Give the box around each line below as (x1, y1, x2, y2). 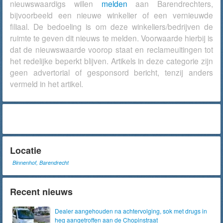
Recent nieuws (10, 185, 73, 198)
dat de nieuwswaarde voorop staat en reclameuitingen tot (10, 44, 213, 55)
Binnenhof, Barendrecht (12, 159, 69, 166)
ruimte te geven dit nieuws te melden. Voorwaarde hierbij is (10, 32, 213, 43)
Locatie (10, 144, 41, 157)
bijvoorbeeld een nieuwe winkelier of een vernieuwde (10, 9, 213, 20)
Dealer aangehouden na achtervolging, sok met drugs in (55, 207, 207, 215)
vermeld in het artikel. (10, 78, 83, 89)
